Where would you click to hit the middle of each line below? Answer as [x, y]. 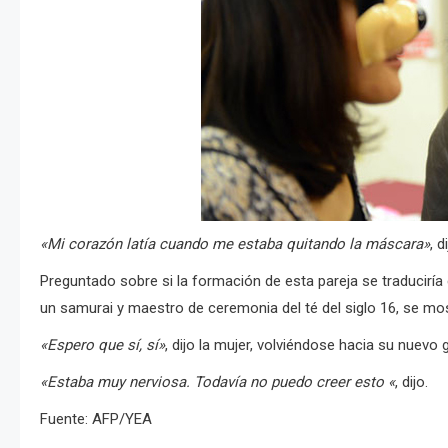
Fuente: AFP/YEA [96, 419]
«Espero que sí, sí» [102, 345]
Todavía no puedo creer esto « [294, 382]
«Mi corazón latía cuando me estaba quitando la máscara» [235, 244]
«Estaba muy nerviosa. [117, 382]
